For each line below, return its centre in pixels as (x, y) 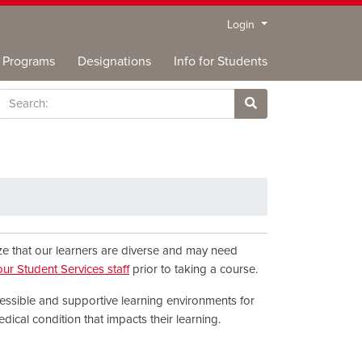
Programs (29, 61)
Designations (114, 61)
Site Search (280, 121)
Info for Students (221, 61)
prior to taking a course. (194, 269)
